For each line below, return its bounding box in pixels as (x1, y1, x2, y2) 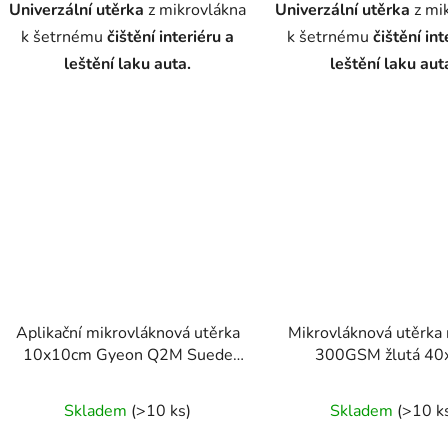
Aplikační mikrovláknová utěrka (15, 321, 240, 344)
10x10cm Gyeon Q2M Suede (22, 343, 233, 366)
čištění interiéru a (107, 26, 235, 49)
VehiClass (357, 365, 430, 388)
